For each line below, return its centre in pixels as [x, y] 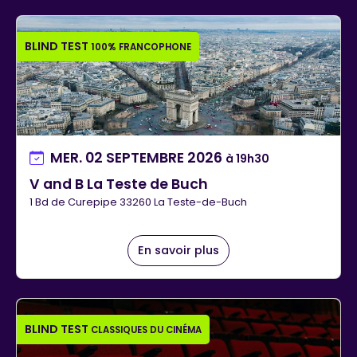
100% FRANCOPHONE [141, 47]
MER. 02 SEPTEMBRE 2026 [138, 157]
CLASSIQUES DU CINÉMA [146, 330]
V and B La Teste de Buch [119, 184]
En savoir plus [178, 250]
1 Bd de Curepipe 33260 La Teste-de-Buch [138, 202]
